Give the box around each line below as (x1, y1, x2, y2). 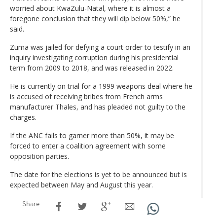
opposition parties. (10, 151, 69, 161)
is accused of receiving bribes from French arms (10, 91, 163, 101)
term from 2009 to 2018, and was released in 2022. (10, 63, 174, 73)
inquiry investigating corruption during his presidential (10, 52, 179, 62)
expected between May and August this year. (10, 180, 153, 189)
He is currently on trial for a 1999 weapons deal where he (10, 81, 192, 91)
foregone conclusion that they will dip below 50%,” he (10, 13, 181, 23)
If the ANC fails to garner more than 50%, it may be (10, 130, 174, 140)
